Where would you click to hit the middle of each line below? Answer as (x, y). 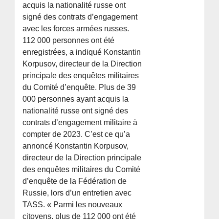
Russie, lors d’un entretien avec (77, 193)
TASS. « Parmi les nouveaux (73, 205)
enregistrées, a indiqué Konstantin (82, 52)
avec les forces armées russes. (76, 29)
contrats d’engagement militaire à (80, 123)
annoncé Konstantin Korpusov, (76, 146)
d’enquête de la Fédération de (75, 181)
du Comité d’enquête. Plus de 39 (79, 88)
